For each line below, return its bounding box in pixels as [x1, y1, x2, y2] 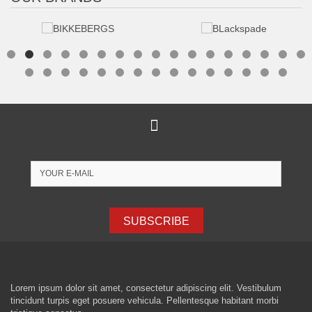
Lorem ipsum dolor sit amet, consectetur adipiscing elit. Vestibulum [10, 283, 281, 293]
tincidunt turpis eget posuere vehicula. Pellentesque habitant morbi [10, 295, 279, 306]
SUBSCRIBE [123, 215, 189, 227]
